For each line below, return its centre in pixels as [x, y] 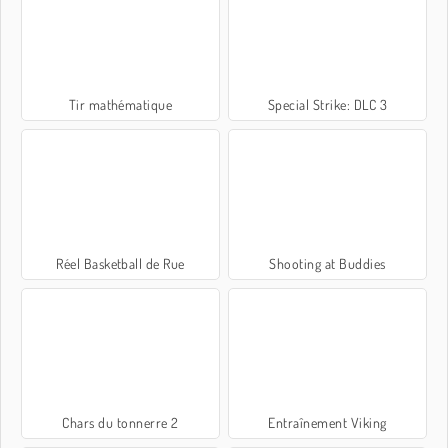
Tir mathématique [120, 104]
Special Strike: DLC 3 [327, 104]
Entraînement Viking [327, 423]
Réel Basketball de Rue [120, 263]
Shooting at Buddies [327, 263]
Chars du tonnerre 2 [120, 423]
